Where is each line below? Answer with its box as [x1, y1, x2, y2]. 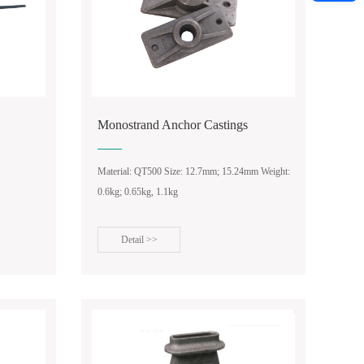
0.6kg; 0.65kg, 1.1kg [97, 186, 178, 197]
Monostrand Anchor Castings [97, 118, 248, 132]
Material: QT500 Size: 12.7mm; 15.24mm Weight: [97, 166, 290, 177]
